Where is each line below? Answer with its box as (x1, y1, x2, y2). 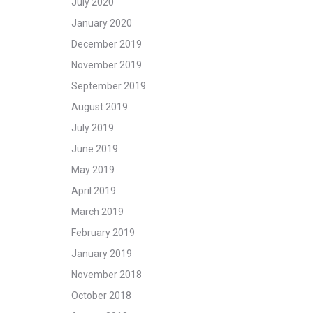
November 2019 (71, 59, 142, 71)
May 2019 (71, 164, 115, 175)
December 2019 (71, 38, 142, 50)
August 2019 (71, 101, 128, 112)
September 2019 (71, 80, 146, 92)
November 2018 (71, 269, 142, 280)
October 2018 (71, 290, 131, 301)
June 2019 (71, 143, 118, 154)
